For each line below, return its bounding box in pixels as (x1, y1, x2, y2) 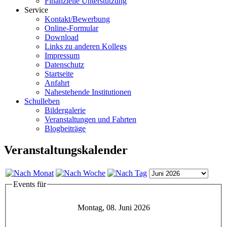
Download (45, 33, 79, 42)
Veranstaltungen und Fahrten (45, 115, 136, 124)
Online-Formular (45, 24, 98, 32)
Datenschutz (45, 60, 84, 69)
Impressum (45, 51, 80, 60)
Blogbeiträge (45, 124, 86, 133)
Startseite (45, 69, 73, 78)
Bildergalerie (45, 106, 86, 115)
